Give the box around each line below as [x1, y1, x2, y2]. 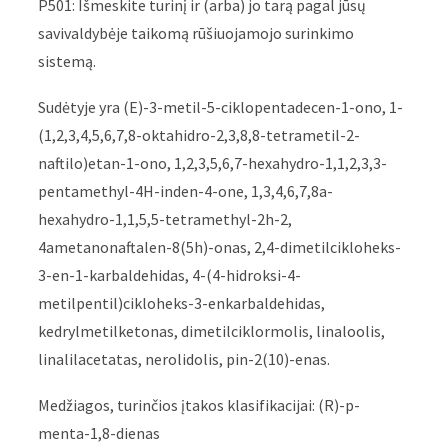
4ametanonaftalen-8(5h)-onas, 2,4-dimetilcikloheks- [38, 237, 402, 258]
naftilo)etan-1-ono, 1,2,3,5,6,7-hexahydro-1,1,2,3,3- [38, 153, 388, 174]
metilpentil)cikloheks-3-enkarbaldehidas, [38, 293, 326, 314]
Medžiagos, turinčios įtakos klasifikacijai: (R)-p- [38, 395, 361, 416]
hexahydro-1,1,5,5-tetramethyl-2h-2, [38, 209, 293, 230]
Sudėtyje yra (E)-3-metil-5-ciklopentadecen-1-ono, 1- [38, 97, 404, 118]
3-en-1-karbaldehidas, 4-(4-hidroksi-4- [38, 265, 302, 286]
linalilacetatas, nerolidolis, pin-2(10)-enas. [38, 349, 331, 370]
